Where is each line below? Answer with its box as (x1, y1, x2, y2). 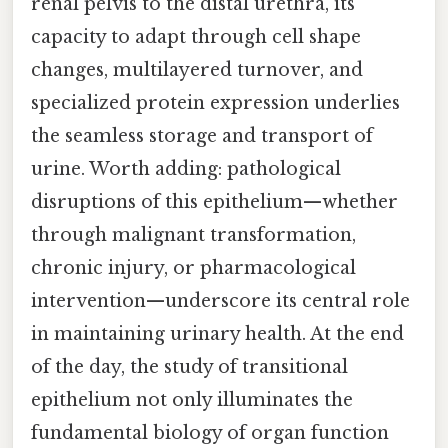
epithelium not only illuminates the (31, 388, 353, 411)
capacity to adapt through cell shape (31, 25, 361, 48)
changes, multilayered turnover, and (31, 58, 363, 81)
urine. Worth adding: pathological (31, 157, 341, 180)
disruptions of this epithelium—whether (31, 190, 398, 213)
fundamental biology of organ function (31, 421, 389, 444)
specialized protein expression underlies (31, 91, 400, 114)
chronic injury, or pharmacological (31, 256, 356, 279)
